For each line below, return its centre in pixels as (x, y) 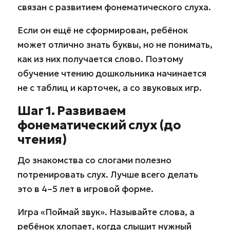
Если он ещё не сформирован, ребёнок (103, 30)
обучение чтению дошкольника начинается (112, 73)
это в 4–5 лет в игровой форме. (85, 189)
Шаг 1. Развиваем (72, 111)
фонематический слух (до (99, 125)
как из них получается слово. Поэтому (100, 59)
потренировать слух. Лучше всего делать (108, 174)
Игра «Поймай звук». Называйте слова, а (106, 212)
